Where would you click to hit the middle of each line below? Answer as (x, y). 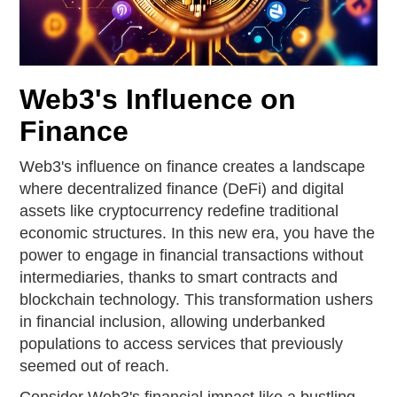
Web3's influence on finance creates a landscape (193, 167)
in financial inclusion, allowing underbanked (173, 322)
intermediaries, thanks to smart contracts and (179, 277)
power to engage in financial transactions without (192, 255)
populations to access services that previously (182, 344)
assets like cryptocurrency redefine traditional (179, 211)
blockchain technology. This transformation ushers (197, 300)
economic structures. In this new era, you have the (198, 233)
